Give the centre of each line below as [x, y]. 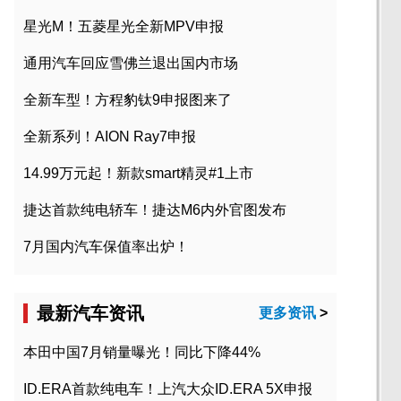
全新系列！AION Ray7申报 [110, 137]
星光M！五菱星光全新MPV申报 [124, 27]
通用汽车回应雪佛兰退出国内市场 [131, 64]
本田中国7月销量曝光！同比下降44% [142, 353]
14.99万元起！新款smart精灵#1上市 [138, 174]
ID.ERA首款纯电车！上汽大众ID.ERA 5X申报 [168, 389]
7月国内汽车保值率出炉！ [106, 247]
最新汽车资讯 [90, 314]
